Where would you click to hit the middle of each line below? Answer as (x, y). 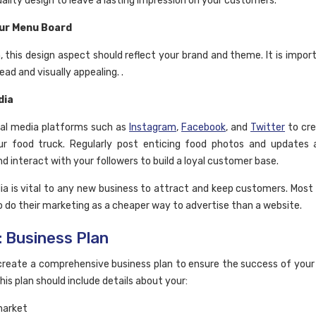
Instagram (153, 128)
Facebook (203, 128)
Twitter (268, 128)
